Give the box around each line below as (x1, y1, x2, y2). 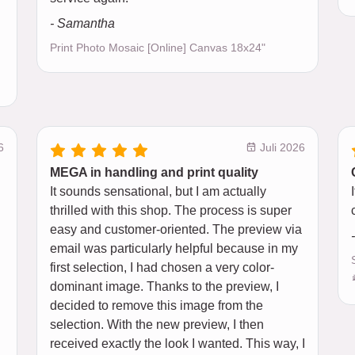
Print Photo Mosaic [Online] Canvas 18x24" (50, 41, 265, 54)
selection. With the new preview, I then (50, 318, 264, 331)
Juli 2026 (257, 141, 305, 154)
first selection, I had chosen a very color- (50, 261, 274, 274)
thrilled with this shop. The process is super (50, 204, 292, 217)
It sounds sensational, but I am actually (50, 185, 266, 198)
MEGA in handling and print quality (50, 166, 258, 179)
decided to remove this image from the (50, 299, 263, 312)
